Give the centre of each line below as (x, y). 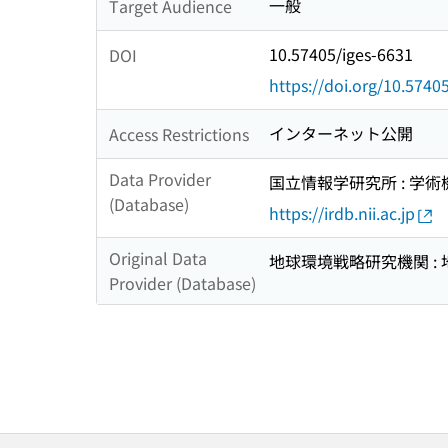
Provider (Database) (182, 283)
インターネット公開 (341, 133)
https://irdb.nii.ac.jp (342, 213)
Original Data (158, 258)
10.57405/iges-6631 (341, 54)
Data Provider (160, 179)
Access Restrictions (179, 133)
